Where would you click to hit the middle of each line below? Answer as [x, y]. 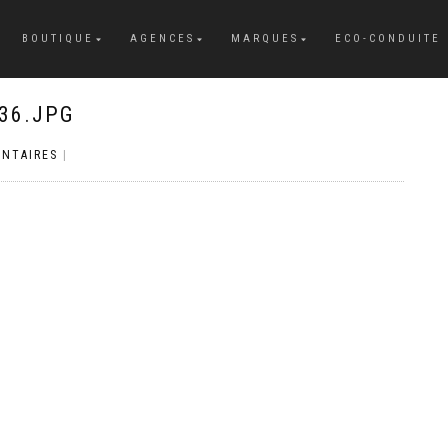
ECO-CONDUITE [388, 38]
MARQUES [265, 38]
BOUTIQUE [58, 38]
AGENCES [162, 38]
